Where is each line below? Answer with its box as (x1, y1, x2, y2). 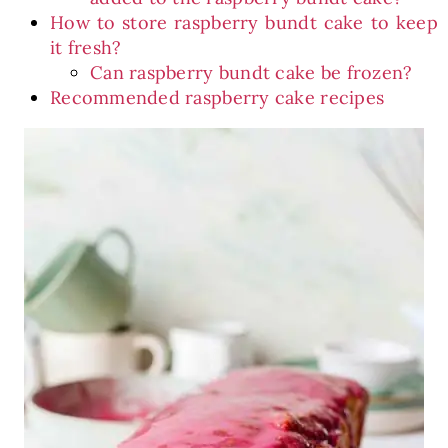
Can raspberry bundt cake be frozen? (89, 61, 413, 84)
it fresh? (49, 36, 122, 59)
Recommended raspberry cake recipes (49, 86, 385, 109)
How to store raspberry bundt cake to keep (49, 11, 439, 34)
